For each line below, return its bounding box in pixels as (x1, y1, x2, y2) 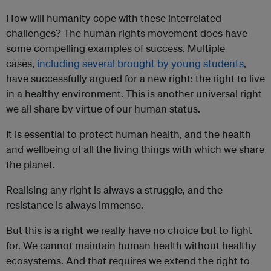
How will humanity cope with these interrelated (6, 11, 221, 25)
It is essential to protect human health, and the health (6, 128, 251, 141)
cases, (6, 57, 37, 70)
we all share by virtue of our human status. (6, 102, 200, 116)
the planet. (6, 158, 55, 171)
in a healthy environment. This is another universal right (6, 87, 262, 100)
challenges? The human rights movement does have (6, 27, 247, 40)
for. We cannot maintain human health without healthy (6, 239, 256, 252)
